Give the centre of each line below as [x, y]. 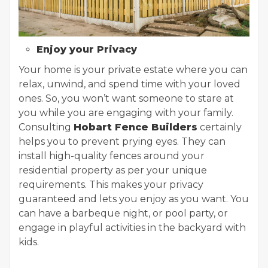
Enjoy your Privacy [87, 50]
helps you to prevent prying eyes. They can [122, 142]
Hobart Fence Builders [135, 127]
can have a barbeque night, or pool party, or [123, 214]
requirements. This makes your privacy [111, 185]
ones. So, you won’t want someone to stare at [126, 99]
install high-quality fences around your [112, 156]
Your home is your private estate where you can [133, 70]
